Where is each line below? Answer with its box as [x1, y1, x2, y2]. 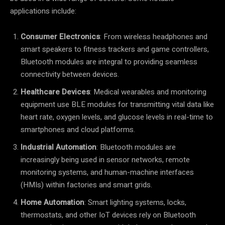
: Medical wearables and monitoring [90, 86, 206, 97]
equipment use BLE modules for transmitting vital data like [21, 98, 214, 110]
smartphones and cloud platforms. [21, 124, 135, 135]
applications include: [10, 5, 76, 17]
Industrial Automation [21, 141, 96, 153]
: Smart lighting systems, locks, [84, 196, 186, 208]
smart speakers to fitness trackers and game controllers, [21, 43, 209, 55]
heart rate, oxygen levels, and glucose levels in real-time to [21, 111, 213, 123]
